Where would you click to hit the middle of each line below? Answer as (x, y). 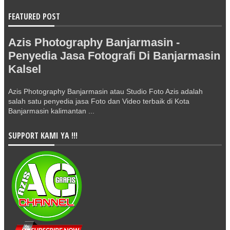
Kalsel (25, 69)
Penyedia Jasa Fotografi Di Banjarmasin (114, 56)
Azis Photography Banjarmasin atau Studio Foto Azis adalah (106, 91)
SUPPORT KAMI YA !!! (43, 136)
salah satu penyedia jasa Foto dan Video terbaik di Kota (99, 101)
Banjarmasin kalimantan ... (51, 111)
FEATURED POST (34, 16)
